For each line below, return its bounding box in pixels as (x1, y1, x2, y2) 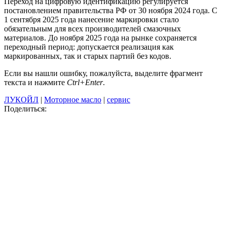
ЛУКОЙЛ (4, 95, 39, 104)
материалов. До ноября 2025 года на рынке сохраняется (4, 33, 197, 42)
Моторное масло (44, 95, 101, 104)
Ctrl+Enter (67, 78, 103, 87)
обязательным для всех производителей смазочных (4, 24, 181, 33)
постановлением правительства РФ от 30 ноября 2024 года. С (4, 6, 217, 15)
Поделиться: (4, 104, 47, 113)
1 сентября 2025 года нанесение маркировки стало (4, 15, 179, 24)
